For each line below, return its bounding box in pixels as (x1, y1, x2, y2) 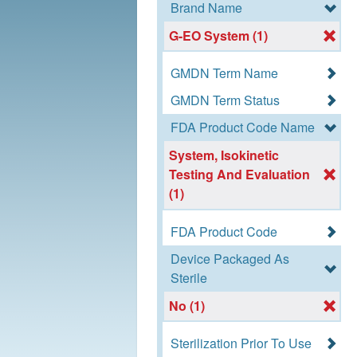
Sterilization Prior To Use (171, 333, 312, 352)
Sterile (171, 268, 207, 287)
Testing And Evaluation (169, 165, 311, 184)
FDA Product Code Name (171, 118, 315, 137)
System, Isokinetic (169, 146, 280, 165)
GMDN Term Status (171, 91, 280, 110)
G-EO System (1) (169, 26, 269, 45)
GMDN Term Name (171, 64, 278, 83)
